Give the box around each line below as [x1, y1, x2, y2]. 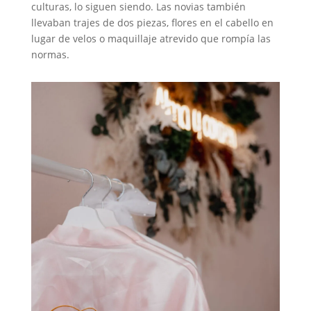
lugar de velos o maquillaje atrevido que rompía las [31, 32, 271, 45]
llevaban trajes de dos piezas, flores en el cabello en [31, 16, 274, 29]
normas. [31, 48, 69, 61]
